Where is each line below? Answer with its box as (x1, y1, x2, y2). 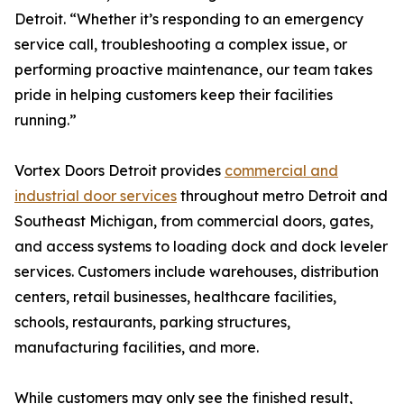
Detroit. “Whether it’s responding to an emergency (14, 10, 363, 28)
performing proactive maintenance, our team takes (14, 60, 372, 78)
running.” (14, 111, 77, 129)
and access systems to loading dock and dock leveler (14, 237, 388, 255)
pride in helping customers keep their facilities (14, 86, 333, 104)
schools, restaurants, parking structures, (14, 313, 290, 331)
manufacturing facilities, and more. (14, 338, 259, 356)
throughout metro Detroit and (177, 187, 388, 205)
